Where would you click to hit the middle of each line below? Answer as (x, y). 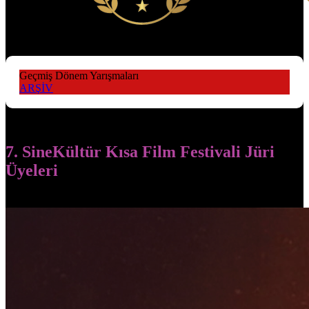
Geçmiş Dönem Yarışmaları (79, 76)
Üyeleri (32, 170)
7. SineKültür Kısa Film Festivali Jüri (140, 151)
